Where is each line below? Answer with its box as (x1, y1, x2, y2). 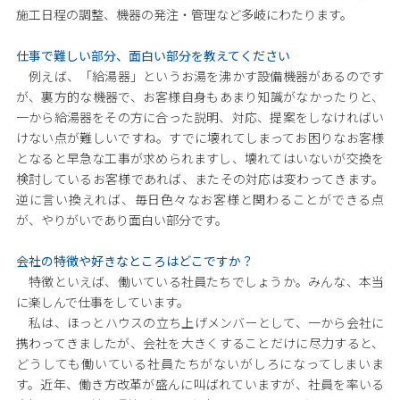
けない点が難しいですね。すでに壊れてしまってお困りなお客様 (15, 129, 385, 147)
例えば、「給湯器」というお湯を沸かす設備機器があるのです (15, 67, 385, 86)
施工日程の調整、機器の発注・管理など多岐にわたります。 (15, 5, 353, 24)
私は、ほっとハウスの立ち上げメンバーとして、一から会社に (15, 313, 385, 332)
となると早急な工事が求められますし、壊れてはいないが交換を (15, 149, 385, 168)
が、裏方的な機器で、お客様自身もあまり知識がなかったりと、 (15, 87, 385, 106)
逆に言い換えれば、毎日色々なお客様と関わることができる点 (15, 190, 385, 209)
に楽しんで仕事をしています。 (15, 293, 189, 312)
